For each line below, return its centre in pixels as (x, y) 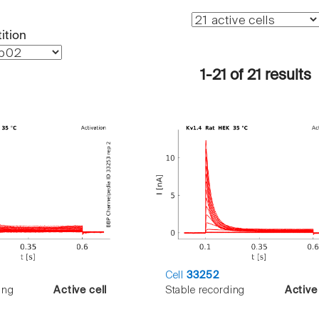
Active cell (80, 291)
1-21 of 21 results (255, 75)
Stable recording (205, 291)
